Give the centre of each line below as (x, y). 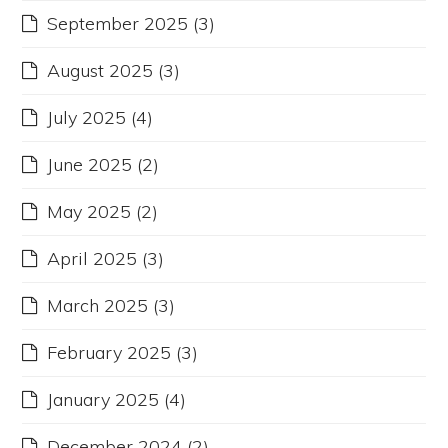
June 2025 (90, 165)
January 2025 (103, 400)
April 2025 (92, 259)
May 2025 (89, 212)
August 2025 (100, 71)
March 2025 (98, 306)
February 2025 (109, 353)
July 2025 (87, 118)
